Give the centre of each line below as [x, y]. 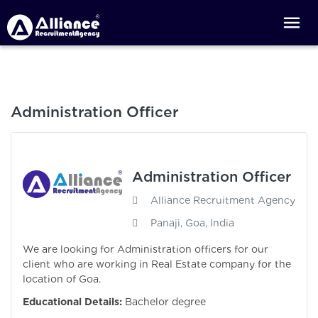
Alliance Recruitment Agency [223, 201]
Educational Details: [72, 302]
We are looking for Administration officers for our [146, 250]
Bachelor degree [165, 302]
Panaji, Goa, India [192, 223]
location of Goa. [62, 279]
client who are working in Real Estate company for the [157, 264]
